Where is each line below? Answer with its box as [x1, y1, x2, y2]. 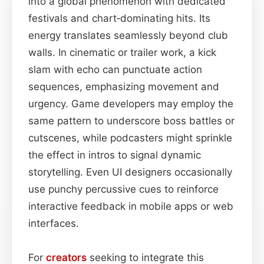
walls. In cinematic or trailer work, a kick [28, 46, 216, 58]
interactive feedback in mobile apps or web [28, 200, 233, 212]
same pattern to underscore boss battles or [28, 114, 235, 127]
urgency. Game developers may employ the [28, 97, 233, 110]
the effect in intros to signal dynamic [28, 148, 201, 161]
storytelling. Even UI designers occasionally [28, 166, 232, 178]
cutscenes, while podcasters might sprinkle [28, 131, 232, 144]
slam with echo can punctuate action [28, 63, 202, 75]
